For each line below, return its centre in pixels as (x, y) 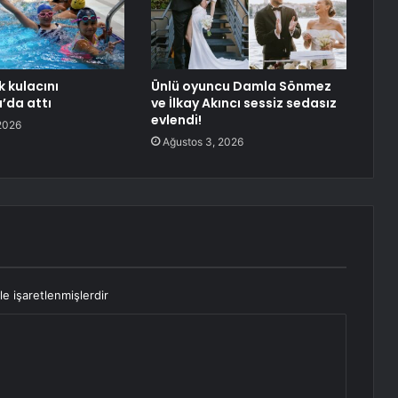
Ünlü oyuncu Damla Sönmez (241, 87)
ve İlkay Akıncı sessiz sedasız (243, 103)
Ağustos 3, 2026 (203, 142)
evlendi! (176, 120)
